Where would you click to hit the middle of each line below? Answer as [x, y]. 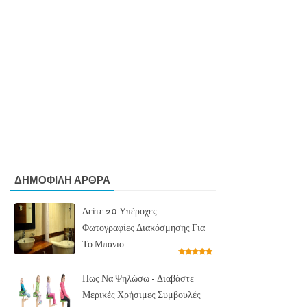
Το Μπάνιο [103, 244]
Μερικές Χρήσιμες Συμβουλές [142, 294]
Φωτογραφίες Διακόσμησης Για [144, 227]
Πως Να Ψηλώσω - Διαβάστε [138, 278]
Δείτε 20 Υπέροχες [120, 211]
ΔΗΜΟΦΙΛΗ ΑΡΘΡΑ [62, 180]
